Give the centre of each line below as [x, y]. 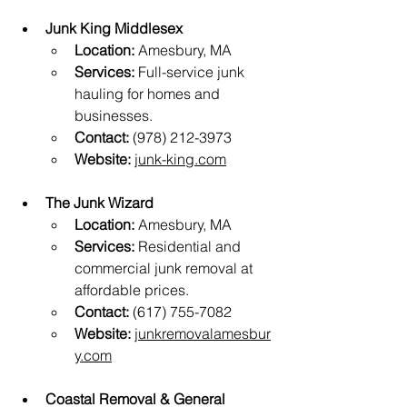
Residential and [189, 247]
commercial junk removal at [165, 268]
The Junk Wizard [99, 203]
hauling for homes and [149, 94]
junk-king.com [180, 159]
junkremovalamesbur [203, 334]
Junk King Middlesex [114, 29]
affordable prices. [132, 290]
